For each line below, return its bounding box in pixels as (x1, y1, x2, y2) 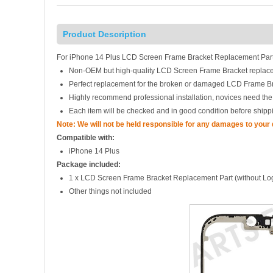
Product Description (63, 29, 146, 39)
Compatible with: (57, 133, 115, 142)
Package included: (57, 160, 121, 169)
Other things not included (69, 187, 152, 196)
